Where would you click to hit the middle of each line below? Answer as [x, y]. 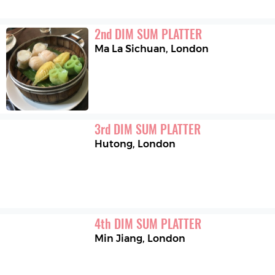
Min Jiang [119, 239]
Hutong [114, 144]
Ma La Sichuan [130, 49]
